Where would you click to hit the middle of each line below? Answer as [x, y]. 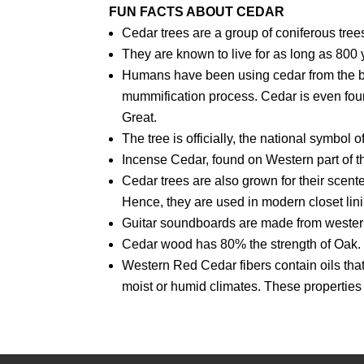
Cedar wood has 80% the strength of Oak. [242, 244]
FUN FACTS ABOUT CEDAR [197, 11]
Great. [140, 117]
